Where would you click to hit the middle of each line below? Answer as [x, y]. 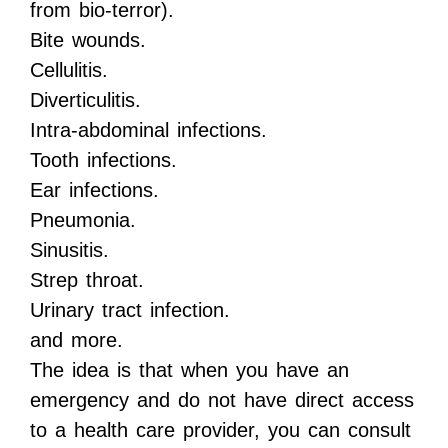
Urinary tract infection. [130, 310]
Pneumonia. [83, 220]
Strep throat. [87, 280]
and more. [76, 340]
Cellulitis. [69, 70]
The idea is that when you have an [189, 370]
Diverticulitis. [85, 100]
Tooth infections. [103, 160]
